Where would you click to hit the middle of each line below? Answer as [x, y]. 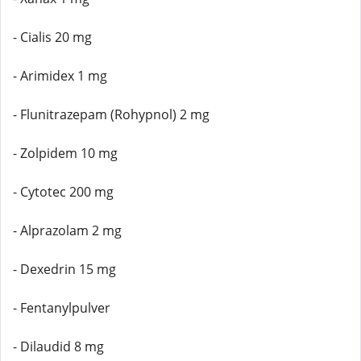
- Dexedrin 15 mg [64, 269]
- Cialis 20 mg [52, 37]
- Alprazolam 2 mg [67, 230]
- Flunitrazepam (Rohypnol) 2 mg [111, 114]
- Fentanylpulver [62, 308]
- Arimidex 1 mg [60, 76]
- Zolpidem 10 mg [65, 153]
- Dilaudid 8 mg [58, 346]
